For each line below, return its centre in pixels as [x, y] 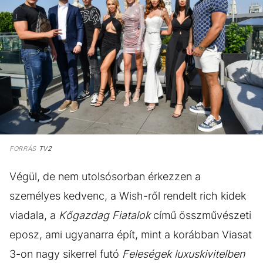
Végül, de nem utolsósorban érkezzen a [105, 176]
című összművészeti [201, 215]
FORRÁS [23, 148]
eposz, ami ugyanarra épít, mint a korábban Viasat [131, 234]
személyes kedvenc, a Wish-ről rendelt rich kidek [128, 195]
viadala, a [34, 215]
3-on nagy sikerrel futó [66, 254]
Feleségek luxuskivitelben [183, 254]
